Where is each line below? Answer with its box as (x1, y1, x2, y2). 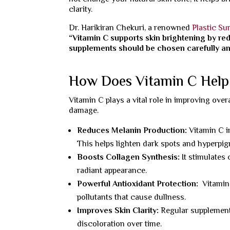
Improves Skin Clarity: (77, 204, 161, 218)
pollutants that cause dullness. (77, 191, 186, 204)
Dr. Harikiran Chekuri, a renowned (69, 22, 193, 35)
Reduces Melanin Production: (77, 124, 189, 138)
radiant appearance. (77, 164, 147, 178)
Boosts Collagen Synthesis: (77, 151, 182, 164)
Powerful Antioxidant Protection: (77, 178, 201, 191)
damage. (69, 104, 99, 118)
